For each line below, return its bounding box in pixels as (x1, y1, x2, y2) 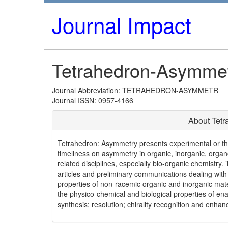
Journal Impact (52, 9, 191, 40)
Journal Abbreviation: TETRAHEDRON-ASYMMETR (52, 85, 218, 95)
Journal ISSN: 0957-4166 (52, 95, 133, 105)
